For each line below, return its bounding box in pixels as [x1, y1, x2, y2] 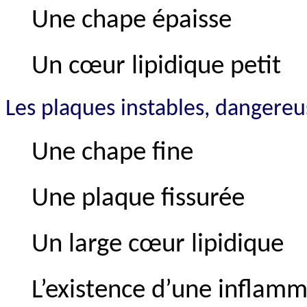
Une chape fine [32, 139, 193, 167]
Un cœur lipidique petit [32, 53, 281, 80]
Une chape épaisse [32, 7, 232, 34]
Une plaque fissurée [32, 185, 245, 212]
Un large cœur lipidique [32, 231, 284, 258]
